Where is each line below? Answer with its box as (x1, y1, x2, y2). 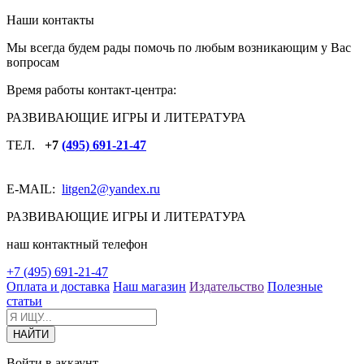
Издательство (189, 279, 264, 293)
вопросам (6, 55, 59, 69)
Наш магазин (113, 279, 186, 293)
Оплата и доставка (6, 279, 110, 293)
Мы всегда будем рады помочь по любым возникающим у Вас (6, 41, 351, 54)
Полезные (267, 279, 323, 293)
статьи (6, 294, 42, 308)
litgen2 (62, 182, 97, 196)
